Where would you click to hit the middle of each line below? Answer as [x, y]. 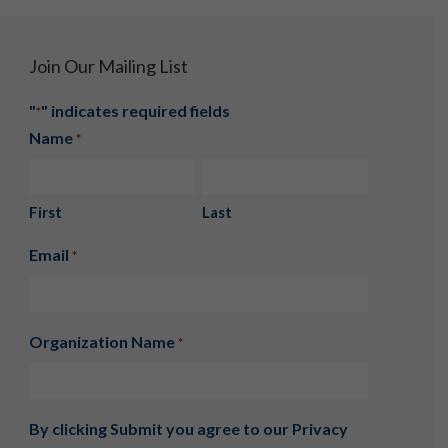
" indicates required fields [135, 111]
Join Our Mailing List [108, 66]
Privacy [319, 429]
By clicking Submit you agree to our [160, 429]
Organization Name [101, 342]
